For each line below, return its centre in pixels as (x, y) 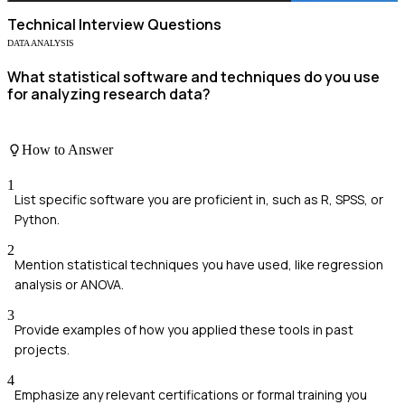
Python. (37, 220)
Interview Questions (149, 25)
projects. (42, 350)
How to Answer (67, 149)
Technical (42, 25)
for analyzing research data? (109, 94)
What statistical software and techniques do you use (193, 77)
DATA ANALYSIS (41, 43)
